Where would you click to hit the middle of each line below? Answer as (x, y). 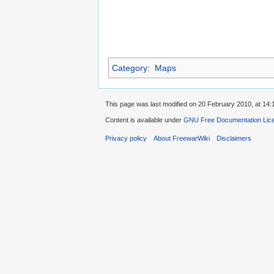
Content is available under (144, 120)
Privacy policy (126, 139)
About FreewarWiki (182, 139)
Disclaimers (234, 139)
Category (130, 68)
